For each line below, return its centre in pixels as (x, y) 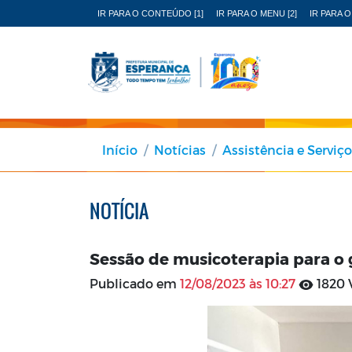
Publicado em (135, 283)
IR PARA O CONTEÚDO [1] (150, 13)
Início (120, 149)
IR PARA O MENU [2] (257, 13)
